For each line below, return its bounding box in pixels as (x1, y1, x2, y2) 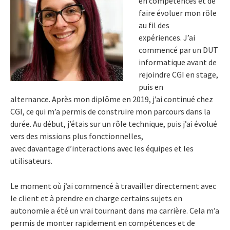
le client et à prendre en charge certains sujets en (10, 193, 182, 204)
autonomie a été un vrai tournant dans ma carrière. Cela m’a (10, 205, 219, 216)
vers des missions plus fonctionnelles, (10, 131, 143, 142)
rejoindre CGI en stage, (139, 69, 218, 80)
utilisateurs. (10, 156, 52, 166)
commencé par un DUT (139, 45, 218, 55)
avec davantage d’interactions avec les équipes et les (10, 143, 194, 154)
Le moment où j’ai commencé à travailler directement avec (10, 181, 216, 191)
